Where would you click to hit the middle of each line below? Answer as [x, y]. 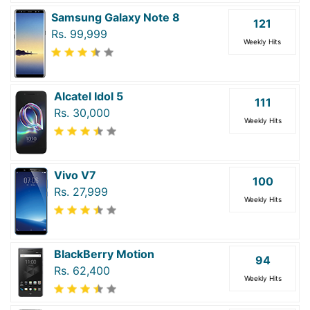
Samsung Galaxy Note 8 [116, 18]
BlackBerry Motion [104, 254]
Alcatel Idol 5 [89, 97]
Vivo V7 [75, 175]
